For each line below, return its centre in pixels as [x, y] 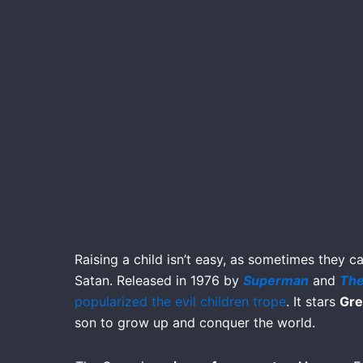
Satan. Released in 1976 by [159, 280]
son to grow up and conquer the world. [195, 322]
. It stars [313, 301]
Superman [276, 280]
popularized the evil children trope [180, 301]
